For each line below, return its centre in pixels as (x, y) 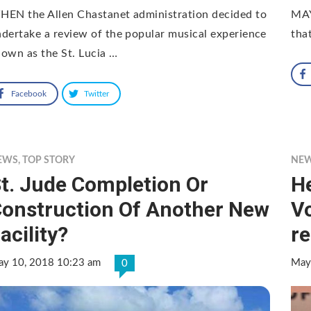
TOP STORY (49, 160)
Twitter (96, 93)
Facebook (29, 93)
